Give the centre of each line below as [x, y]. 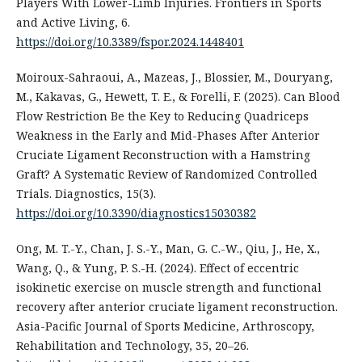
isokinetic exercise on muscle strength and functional [168, 287]
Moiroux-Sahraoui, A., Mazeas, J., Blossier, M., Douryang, [174, 77]
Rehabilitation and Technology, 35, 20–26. [132, 345]
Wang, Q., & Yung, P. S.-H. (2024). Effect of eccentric [157, 267]
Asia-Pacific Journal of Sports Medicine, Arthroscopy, [165, 326]
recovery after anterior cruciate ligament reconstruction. [177, 306]
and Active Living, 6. [73, 22]
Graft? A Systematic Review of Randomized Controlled [166, 174]
